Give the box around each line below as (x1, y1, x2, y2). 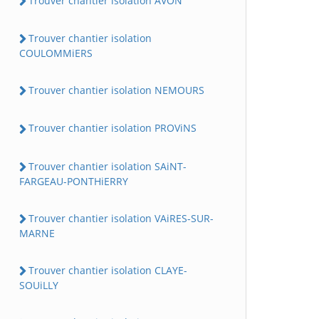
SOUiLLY (19, 278, 58, 293)
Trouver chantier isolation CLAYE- (28, 263, 187, 277)
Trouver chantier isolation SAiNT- (28, 159, 187, 173)
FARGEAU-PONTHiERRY (19, 174, 128, 188)
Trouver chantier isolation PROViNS (28, 121, 197, 135)
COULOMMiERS (19, 46, 93, 60)
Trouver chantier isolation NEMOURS (28, 83, 204, 97)
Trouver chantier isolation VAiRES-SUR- (28, 211, 214, 225)
